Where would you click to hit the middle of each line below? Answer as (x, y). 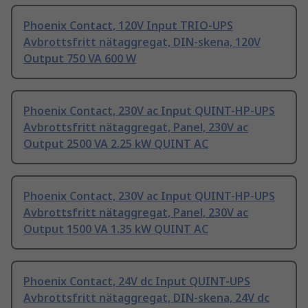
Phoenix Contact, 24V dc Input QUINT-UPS (137, 282)
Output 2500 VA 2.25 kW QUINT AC (116, 144)
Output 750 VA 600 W (80, 59)
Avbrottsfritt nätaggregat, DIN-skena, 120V (142, 42)
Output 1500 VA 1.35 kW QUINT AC (116, 229)
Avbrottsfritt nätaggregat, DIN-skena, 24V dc (146, 298)
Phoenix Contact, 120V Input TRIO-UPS (128, 26)
